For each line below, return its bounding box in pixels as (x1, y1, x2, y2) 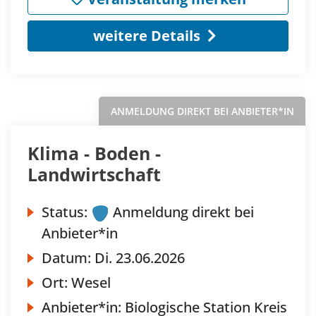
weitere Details (92, 25, 200, 45)
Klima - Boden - (28, 140, 161, 165)
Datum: (42, 248, 95, 267)
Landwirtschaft (28, 162, 161, 186)
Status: (42, 202, 87, 221)
